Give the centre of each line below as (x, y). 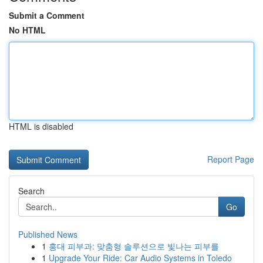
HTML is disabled (41, 126)
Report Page (231, 159)
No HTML (27, 30)
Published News (48, 234)
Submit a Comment (47, 15)
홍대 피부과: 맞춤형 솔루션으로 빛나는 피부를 (134, 246)
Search (31, 191)
